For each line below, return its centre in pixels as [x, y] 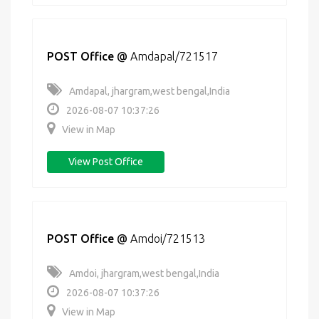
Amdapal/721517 [174, 56]
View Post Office [106, 162]
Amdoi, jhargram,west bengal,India [144, 273]
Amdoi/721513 [168, 239]
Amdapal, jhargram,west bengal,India [150, 91]
